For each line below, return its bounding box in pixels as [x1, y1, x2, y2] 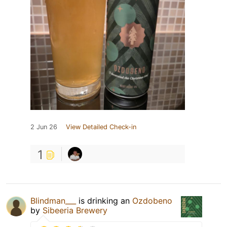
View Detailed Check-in [66, 123, 136, 131]
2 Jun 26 [30, 123, 57, 131]
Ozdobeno [132, 196, 172, 206]
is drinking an [76, 196, 132, 206]
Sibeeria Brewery [43, 205, 107, 216]
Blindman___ [30, 196, 76, 206]
